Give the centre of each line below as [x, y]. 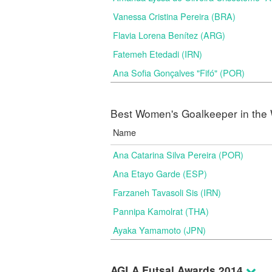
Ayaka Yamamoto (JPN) [159, 230]
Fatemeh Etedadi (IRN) [158, 54]
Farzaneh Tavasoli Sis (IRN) [167, 192]
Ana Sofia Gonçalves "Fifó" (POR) [179, 73]
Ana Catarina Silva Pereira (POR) [178, 155]
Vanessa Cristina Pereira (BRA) [174, 16]
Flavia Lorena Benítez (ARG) [169, 35]
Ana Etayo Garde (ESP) [160, 173]
